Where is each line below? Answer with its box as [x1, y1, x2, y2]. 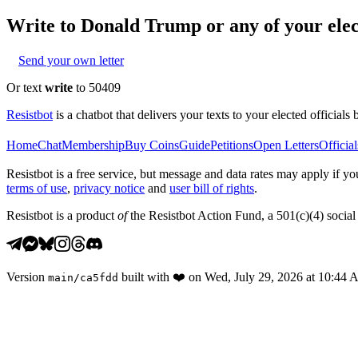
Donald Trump [81, 14, 201, 36]
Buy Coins [125, 137, 179, 152]
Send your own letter [18, 53, 124, 67]
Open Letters [253, 137, 319, 152]
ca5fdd [80, 271, 118, 284]
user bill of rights [169, 181, 254, 195]
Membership [62, 137, 125, 152]
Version [6, 269, 45, 284]
